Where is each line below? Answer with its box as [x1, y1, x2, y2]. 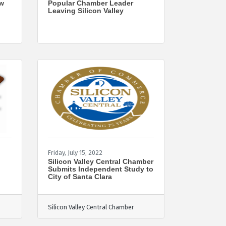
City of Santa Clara [47, 172, 112, 181]
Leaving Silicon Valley [47, 6, 124, 15]
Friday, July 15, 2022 [47, 148, 102, 156]
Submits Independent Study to [47, 164, 153, 173]
